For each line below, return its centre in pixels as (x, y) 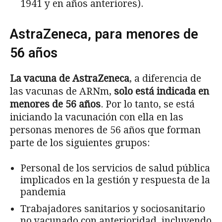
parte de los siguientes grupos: (80, 143)
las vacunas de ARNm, (62, 91)
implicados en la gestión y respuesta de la (115, 180)
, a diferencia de (165, 78)
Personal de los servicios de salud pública (115, 168)
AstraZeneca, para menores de (104, 34)
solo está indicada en (162, 91)
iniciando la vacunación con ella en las (97, 117)
